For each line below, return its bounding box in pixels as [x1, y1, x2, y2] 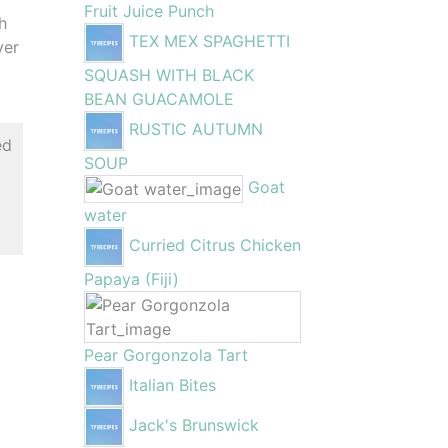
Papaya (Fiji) [83, 269, 179, 289]
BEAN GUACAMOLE [83, 89, 234, 109]
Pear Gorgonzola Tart [83, 345, 248, 365]
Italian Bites [128, 375, 216, 396]
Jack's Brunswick [128, 415, 259, 436]
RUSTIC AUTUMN [128, 119, 263, 140]
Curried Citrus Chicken [128, 235, 301, 256]
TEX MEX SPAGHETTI [128, 31, 290, 52]
